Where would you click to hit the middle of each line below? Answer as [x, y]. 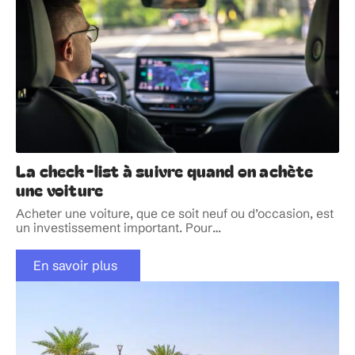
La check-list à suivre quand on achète [165, 170]
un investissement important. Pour [114, 227]
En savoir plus [75, 265]
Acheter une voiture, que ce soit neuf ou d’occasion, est [175, 213]
